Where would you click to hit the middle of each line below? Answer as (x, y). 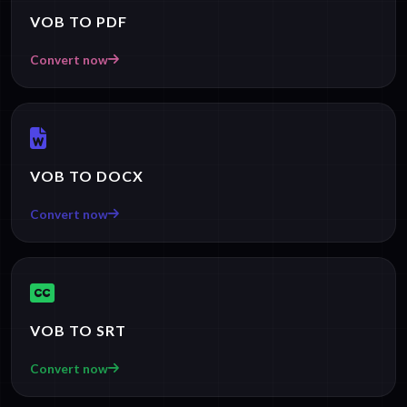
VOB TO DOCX (87, 175)
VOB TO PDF (79, 21)
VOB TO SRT (78, 330)
